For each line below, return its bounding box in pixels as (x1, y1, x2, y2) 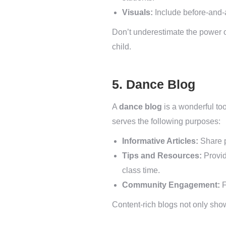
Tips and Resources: (122, 151, 202, 160)
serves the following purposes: (112, 117, 220, 126)
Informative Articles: (122, 137, 198, 145)
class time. (122, 166, 160, 175)
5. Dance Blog (112, 77, 195, 91)
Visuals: (122, 8, 153, 17)
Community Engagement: (122, 181, 220, 189)
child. (112, 42, 131, 51)
